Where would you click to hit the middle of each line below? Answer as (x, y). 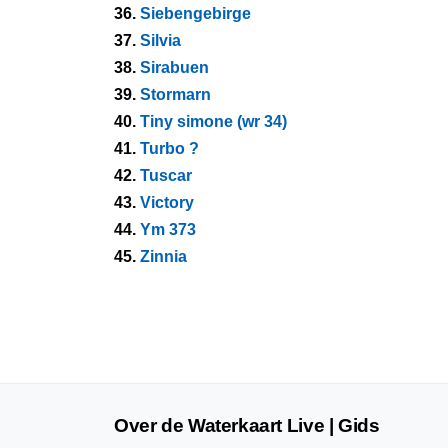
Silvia (160, 40)
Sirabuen (174, 67)
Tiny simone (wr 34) (213, 121)
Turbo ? (169, 148)
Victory (167, 202)
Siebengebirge (195, 13)
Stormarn (175, 94)
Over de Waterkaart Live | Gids (247, 425)
